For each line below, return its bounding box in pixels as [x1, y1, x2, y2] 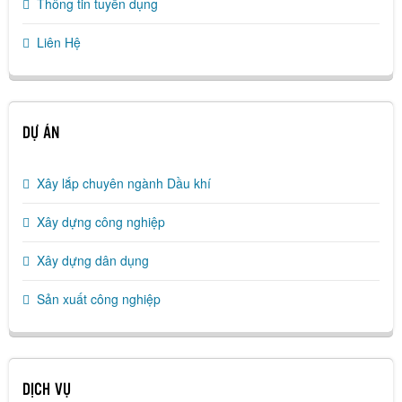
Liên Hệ [37, 33, 81, 51]
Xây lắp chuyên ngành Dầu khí [37, 174, 211, 192]
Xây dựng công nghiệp [37, 213, 165, 231]
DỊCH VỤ [22, 383, 71, 398]
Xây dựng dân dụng [37, 251, 149, 269]
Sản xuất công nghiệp [37, 290, 161, 308]
